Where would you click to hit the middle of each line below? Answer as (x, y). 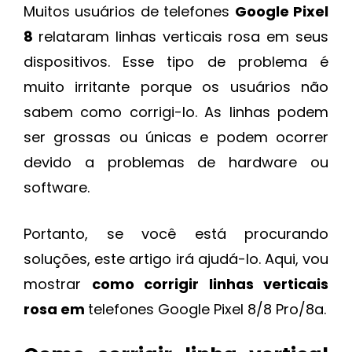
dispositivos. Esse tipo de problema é (176, 62)
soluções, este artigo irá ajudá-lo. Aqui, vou (176, 259)
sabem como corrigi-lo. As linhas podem (176, 112)
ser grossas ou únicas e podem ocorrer (176, 137)
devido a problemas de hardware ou (176, 163)
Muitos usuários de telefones (129, 12)
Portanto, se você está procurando (176, 234)
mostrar (58, 284)
